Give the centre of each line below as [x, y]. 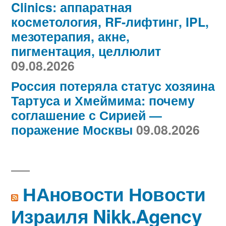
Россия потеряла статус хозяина [113, 86]
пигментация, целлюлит [86, 51]
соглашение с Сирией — [87, 115]
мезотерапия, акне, [70, 37]
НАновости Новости [114, 194]
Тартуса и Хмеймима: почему [103, 101]
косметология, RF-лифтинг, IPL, [110, 22]
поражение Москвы [72, 130]
